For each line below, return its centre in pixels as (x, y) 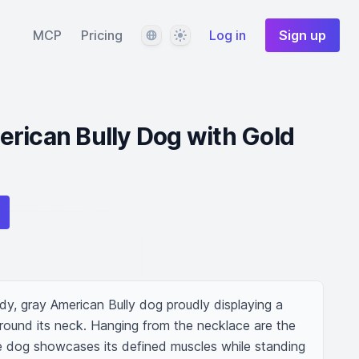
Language (169, 34)
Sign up (303, 35)
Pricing (102, 35)
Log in (228, 35)
